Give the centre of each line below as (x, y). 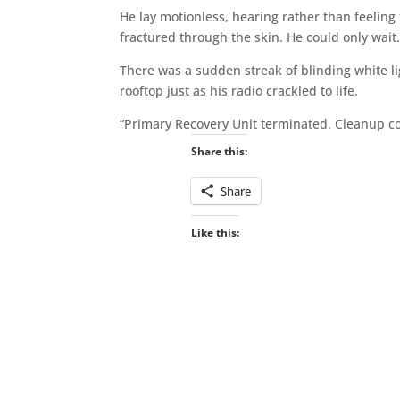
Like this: (215, 232)
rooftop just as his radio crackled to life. (239, 90)
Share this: (219, 151)
